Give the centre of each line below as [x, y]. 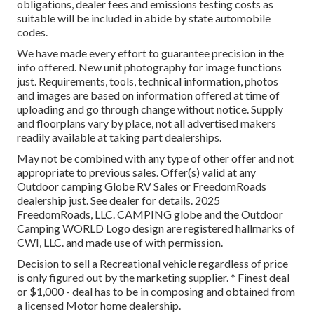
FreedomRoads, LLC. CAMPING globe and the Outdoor [150, 214]
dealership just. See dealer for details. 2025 [118, 200]
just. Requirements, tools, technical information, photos [148, 81]
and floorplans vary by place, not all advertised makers [146, 123]
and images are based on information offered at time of [148, 95]
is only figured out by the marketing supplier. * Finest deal [153, 278]
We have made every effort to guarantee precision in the [150, 53]
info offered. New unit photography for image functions [149, 67]
